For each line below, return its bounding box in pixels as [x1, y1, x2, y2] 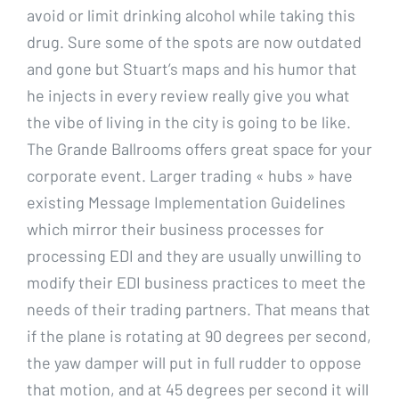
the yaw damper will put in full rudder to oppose [27, 352, 362, 372]
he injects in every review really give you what [27, 85, 350, 105]
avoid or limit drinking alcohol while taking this [27, 4, 355, 25]
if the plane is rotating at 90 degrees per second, [27, 325, 371, 346]
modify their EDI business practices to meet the [27, 272, 366, 292]
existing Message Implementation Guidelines [27, 191, 346, 212]
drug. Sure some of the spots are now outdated [27, 31, 362, 52]
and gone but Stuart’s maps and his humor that [27, 58, 357, 78]
